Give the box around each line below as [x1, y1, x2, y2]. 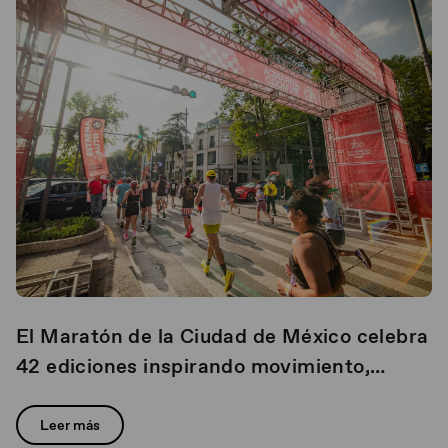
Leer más [40, 416, 100, 434]
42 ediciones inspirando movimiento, [16, 353, 370, 379]
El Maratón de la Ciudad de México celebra [16, 323, 429, 349]
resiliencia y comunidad [16, 383, 244, 409]
